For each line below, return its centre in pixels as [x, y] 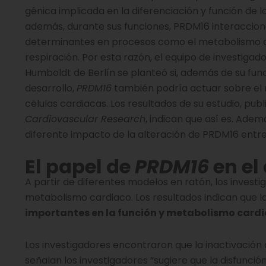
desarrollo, [51, 88]
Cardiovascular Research [85, 119]
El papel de [80, 167]
